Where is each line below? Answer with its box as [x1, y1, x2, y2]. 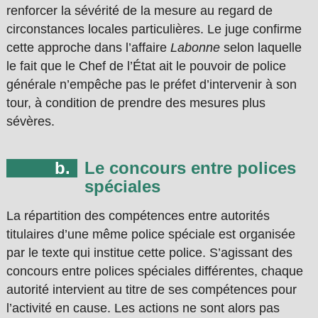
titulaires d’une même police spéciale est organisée [6, 227, 295, 242]
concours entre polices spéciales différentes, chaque [6, 264, 303, 279]
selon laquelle [219, 40, 302, 55]
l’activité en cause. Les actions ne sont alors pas [6, 301, 280, 316]
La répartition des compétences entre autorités [6, 209, 270, 224]
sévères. [6, 114, 55, 129]
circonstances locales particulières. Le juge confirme [6, 22, 302, 37]
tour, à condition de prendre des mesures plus [6, 96, 265, 111]
